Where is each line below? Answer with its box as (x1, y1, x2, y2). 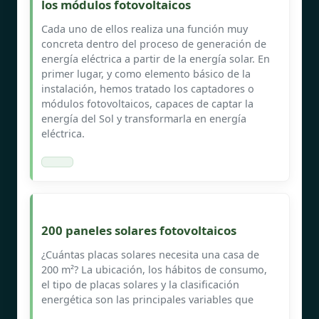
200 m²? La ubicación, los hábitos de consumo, (41, 262, 267, 276)
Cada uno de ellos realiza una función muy (41, 21, 248, 36)
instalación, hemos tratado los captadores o (41, 81, 254, 95)
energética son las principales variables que (41, 292, 253, 306)
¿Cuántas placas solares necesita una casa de (41, 247, 259, 261)
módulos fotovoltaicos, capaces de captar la (41, 96, 253, 110)
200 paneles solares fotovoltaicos (41, 221, 236, 239)
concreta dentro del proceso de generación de (41, 36, 266, 51)
